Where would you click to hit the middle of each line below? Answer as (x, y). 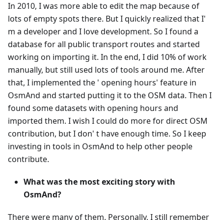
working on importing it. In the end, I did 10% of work (107, 57)
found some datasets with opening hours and (93, 108)
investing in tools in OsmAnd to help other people (100, 147)
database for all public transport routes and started (104, 44)
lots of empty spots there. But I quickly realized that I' (107, 19)
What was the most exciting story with (99, 182)
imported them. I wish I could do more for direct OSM (108, 121)
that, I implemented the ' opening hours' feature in (102, 83)
